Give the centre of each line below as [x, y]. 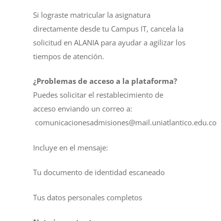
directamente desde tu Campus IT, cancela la [109, 28]
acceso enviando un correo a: [83, 109]
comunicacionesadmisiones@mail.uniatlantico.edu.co [126, 122]
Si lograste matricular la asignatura [92, 15]
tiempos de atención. [69, 56]
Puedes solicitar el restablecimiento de [98, 95]
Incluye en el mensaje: [71, 147]
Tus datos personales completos [88, 197]
